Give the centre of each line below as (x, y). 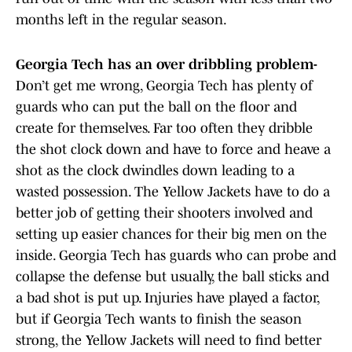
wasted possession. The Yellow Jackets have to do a (173, 192)
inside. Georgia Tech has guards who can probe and (176, 256)
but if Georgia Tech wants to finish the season (159, 319)
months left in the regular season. (123, 20)
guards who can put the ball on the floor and (156, 107)
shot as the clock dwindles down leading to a (155, 171)
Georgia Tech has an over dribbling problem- (167, 65)
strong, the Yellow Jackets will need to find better (169, 341)
